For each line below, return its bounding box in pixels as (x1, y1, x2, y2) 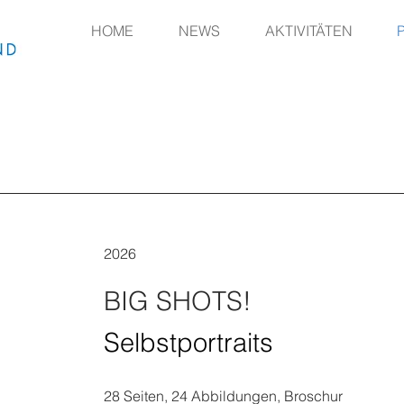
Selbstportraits (104, 326, 280, 358)
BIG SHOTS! (104, 285, 252, 317)
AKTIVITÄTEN (265, 22, 353, 40)
